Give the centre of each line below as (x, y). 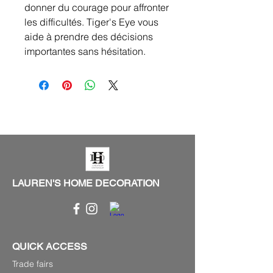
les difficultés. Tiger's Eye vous (91, 22)
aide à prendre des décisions (89, 37)
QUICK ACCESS (50, 247)
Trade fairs (33, 264)
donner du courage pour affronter (97, 8)
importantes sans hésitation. (85, 51)
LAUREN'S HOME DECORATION (86, 183)
